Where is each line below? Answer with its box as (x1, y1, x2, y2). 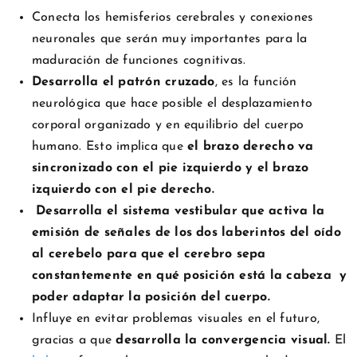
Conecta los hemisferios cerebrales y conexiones (32, 10, 314, 24)
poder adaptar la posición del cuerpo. (32, 290, 275, 304)
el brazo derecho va (187, 139, 314, 153)
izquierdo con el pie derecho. (32, 182, 214, 196)
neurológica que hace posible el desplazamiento (32, 96, 313, 110)
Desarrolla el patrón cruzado (32, 75, 215, 88)
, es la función (214, 75, 297, 88)
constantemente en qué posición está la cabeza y (32, 269, 347, 282)
